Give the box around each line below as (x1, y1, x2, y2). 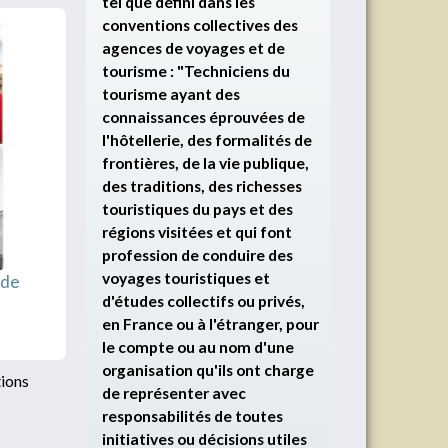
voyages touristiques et (102, 269, 270, 287)
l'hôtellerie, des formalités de (102, 131, 312, 149)
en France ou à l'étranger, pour (102, 315, 319, 333)
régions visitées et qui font (102, 223, 292, 241)
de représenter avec (102, 384, 246, 402)
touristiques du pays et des (102, 200, 293, 218)
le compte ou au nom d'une (102, 338, 294, 356)
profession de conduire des (102, 246, 293, 264)
